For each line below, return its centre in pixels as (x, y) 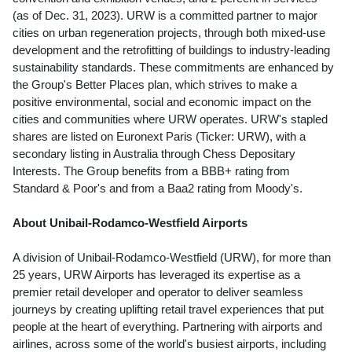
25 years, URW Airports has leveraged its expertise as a (156, 275)
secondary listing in (63, 154)
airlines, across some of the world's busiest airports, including (169, 344)
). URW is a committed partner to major (217, 15)
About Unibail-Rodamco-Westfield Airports (132, 223)
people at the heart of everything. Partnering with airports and (167, 326)
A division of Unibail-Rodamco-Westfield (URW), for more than (172, 257)
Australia (136, 154)
